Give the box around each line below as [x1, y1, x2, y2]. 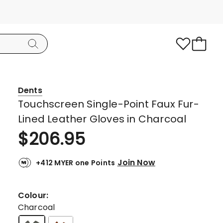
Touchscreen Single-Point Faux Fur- [18, 97, 199, 111]
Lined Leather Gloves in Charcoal [18, 112, 187, 126]
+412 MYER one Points [36, 158, 115, 168]
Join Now [117, 156, 155, 168]
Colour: [18, 190, 53, 201]
